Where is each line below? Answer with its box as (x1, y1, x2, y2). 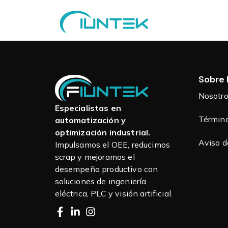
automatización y (54, 115, 126, 126)
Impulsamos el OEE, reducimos (54, 139, 170, 150)
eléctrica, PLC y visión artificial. (54, 188, 173, 199)
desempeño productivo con (54, 164, 158, 175)
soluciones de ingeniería (54, 176, 147, 187)
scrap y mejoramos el (54, 152, 135, 162)
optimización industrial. (54, 127, 151, 138)
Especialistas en (54, 103, 122, 113)
